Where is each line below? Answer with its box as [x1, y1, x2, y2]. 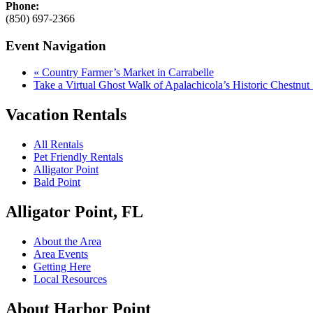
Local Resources [34, 272, 107, 285]
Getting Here [34, 260, 91, 272]
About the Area [34, 235, 101, 247]
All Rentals [34, 138, 83, 151]
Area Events [34, 247, 88, 260]
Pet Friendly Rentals [34, 151, 123, 163]
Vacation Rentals [6, 105, 126, 124]
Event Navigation [6, 38, 106, 53]
